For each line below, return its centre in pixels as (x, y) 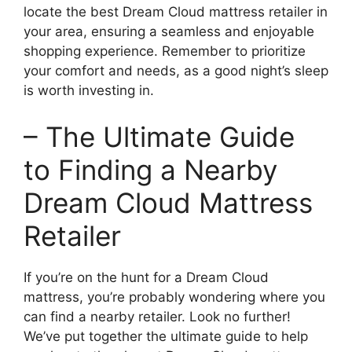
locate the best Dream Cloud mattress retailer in (176, 11)
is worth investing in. (89, 90)
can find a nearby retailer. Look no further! (157, 317)
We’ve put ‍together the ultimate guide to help (166, 336)
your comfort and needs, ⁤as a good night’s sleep (176, 70)
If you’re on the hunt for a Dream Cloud (146, 277)
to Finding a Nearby (150, 170)
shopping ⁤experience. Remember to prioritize (165, 51)
